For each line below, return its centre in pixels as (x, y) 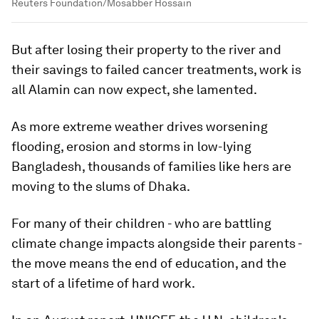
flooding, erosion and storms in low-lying (131, 147)
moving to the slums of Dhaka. (101, 187)
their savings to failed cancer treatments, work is (156, 70)
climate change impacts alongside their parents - (157, 244)
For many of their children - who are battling (141, 224)
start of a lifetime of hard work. (103, 283)
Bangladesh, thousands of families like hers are (151, 167)
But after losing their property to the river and (146, 50)
